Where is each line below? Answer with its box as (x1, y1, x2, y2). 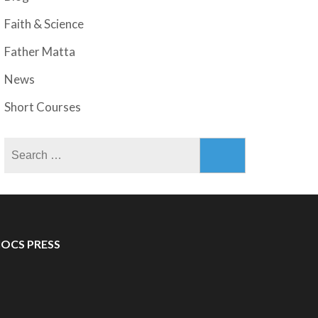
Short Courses (4, 99, 82, 114)
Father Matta (4, 44, 76, 59)
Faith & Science (4, 16, 84, 31)
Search (186, 138, 225, 154)
